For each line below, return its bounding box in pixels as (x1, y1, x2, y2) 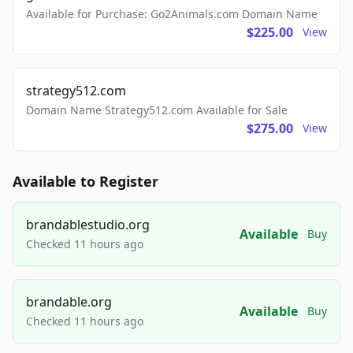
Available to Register (13, 172, 158, 191)
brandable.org (26, 293, 112, 310)
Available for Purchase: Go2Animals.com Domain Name (26, 6, 318, 21)
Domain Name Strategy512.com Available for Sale (26, 102, 288, 117)
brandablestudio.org (26, 216, 150, 233)
